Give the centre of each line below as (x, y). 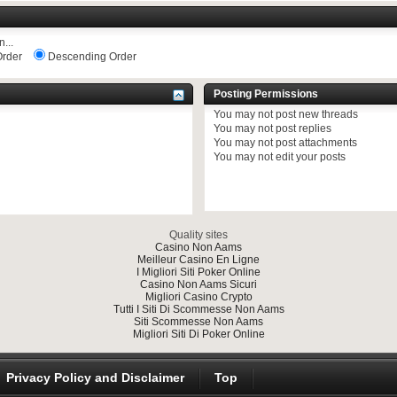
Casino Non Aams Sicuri (198, 284)
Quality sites (198, 234)
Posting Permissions (266, 93)
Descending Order (91, 56)
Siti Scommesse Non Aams (198, 321)
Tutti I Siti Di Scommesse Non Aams (198, 309)
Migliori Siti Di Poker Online (198, 334)
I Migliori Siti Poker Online (198, 272)
